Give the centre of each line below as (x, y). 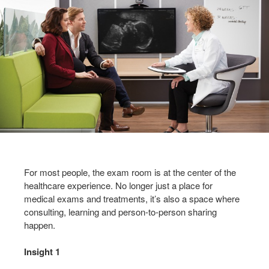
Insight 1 (42, 251)
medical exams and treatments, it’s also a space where (132, 198)
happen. (40, 225)
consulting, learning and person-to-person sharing (120, 211)
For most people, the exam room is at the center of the (130, 172)
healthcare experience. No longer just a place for (118, 185)
